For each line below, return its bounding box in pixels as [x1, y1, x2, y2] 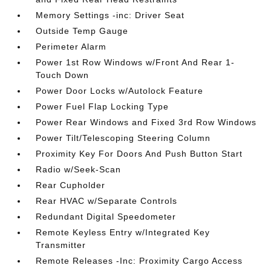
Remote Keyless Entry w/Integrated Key [36, 227, 211, 237]
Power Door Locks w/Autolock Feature [36, 86, 204, 96]
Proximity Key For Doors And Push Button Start [36, 149, 243, 158]
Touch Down [36, 70, 90, 80]
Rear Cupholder [36, 180, 106, 190]
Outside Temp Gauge [36, 26, 129, 36]
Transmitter [36, 240, 87, 250]
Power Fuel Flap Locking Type [36, 102, 169, 111]
